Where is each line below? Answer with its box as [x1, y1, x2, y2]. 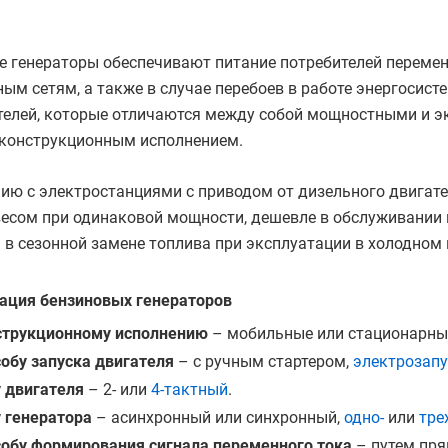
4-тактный [151, 379, 228, 399]
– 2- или [84, 379, 151, 399]
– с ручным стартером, [174, 351, 353, 371]
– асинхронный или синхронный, [92, 407, 344, 427]
